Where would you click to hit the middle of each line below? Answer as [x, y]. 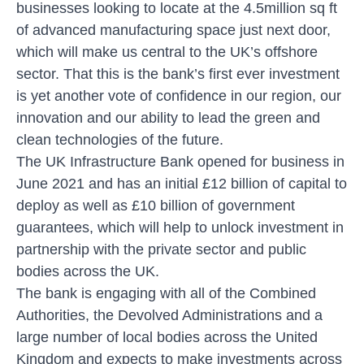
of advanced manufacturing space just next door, [173, 30]
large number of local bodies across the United [167, 337]
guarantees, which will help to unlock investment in [180, 227]
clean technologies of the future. [120, 139]
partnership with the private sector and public [161, 249]
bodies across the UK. [88, 271]
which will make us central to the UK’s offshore [167, 52]
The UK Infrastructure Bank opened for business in [180, 161]
